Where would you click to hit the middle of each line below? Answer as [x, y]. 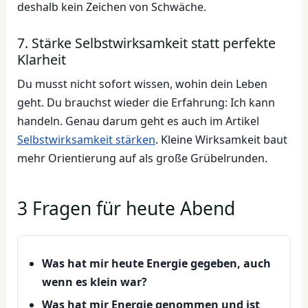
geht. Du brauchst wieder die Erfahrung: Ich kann [146, 102]
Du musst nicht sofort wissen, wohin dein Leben [142, 84]
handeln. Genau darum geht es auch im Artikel [138, 121]
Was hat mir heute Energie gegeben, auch [156, 264]
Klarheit [41, 60]
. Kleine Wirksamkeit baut [221, 139]
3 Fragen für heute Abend [126, 209]
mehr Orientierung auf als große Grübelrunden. [142, 158]
